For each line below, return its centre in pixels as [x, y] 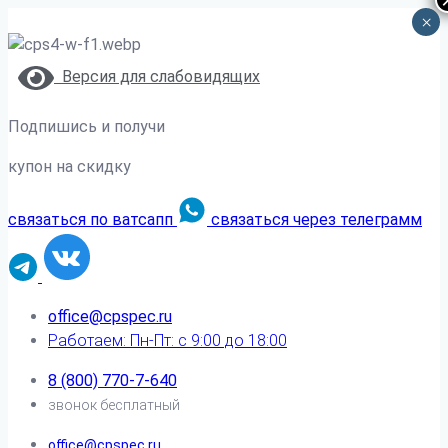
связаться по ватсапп [90, 219]
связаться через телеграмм [316, 219]
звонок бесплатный [114, 405]
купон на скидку [69, 166]
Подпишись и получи [86, 126]
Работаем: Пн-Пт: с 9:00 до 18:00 [167, 340]
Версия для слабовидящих [157, 77]
